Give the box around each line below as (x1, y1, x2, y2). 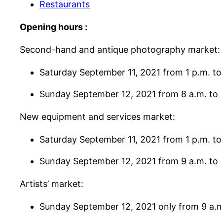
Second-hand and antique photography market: (20, 44, 220, 55)
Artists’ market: (20, 179, 83, 189)
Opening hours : (20, 22, 87, 33)
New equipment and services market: (20, 111, 175, 122)
